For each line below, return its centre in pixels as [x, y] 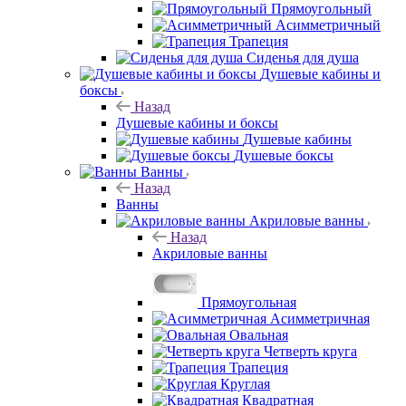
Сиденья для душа [303, 57]
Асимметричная [320, 318]
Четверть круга [310, 351]
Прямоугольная [249, 302]
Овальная [259, 334]
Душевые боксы [284, 155]
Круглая [245, 383]
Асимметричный [328, 24]
